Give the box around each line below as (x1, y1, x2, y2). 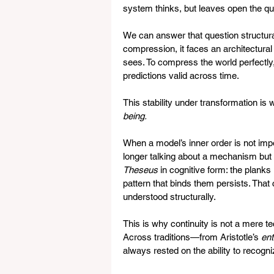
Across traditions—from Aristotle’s (123, 232, 261, 242)
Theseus (123, 165, 158, 175)
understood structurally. (123, 191, 223, 202)
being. (123, 111, 147, 121)
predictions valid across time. (123, 70, 246, 81)
